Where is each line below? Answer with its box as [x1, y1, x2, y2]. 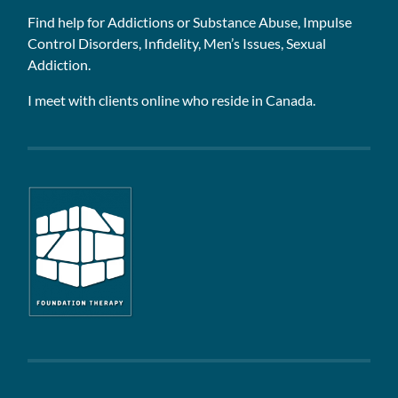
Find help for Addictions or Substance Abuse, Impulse [28, 12, 353, 30]
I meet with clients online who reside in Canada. [28, 91, 316, 108]
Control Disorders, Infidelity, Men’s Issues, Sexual [28, 34, 327, 52]
